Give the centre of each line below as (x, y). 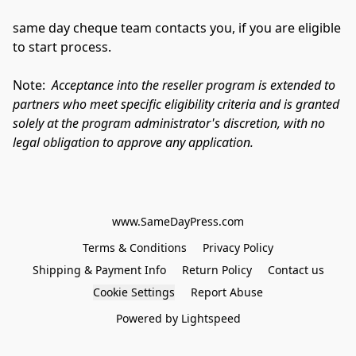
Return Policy (217, 270)
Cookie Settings (134, 292)
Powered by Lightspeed (178, 319)
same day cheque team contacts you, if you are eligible (177, 28)
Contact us (296, 270)
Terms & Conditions (135, 248)
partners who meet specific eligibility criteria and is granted (176, 104)
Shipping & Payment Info (99, 270)
